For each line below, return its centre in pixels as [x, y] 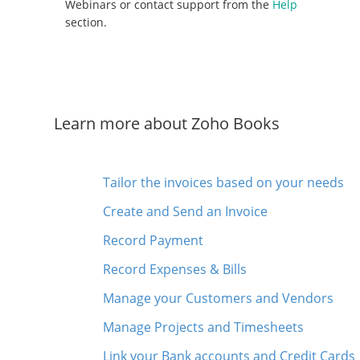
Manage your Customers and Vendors [219, 298]
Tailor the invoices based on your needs [224, 182]
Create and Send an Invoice [186, 211]
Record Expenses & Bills [175, 269]
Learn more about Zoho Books [167, 123]
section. [86, 22]
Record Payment [153, 240]
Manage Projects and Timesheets [204, 327]
